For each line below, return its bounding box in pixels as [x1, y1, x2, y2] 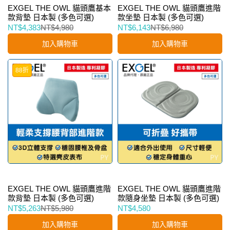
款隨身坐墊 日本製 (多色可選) [118, 194, 219, 202]
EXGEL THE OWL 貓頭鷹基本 [8, 4, 111, 12]
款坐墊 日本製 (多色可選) [118, 13, 204, 22]
